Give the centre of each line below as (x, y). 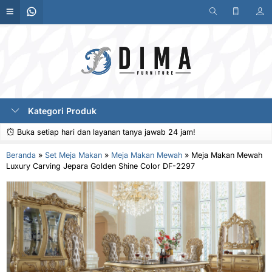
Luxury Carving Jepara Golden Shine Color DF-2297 (100, 166)
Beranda (21, 155)
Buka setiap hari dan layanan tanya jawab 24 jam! (105, 132)
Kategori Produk (61, 111)
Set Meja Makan (73, 155)
